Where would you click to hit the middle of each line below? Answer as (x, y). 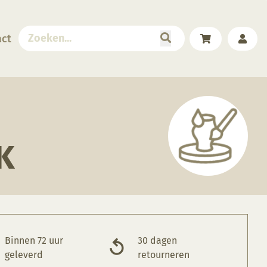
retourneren (164, 255)
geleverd (24, 255)
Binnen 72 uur (34, 241)
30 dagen (158, 241)
